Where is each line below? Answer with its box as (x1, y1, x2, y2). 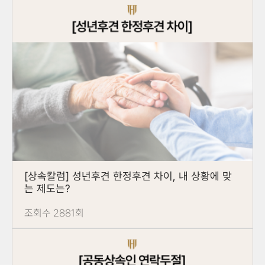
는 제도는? (24, 182, 70, 195)
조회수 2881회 (24, 206, 84, 219)
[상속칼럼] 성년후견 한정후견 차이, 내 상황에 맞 (24, 169, 232, 182)
